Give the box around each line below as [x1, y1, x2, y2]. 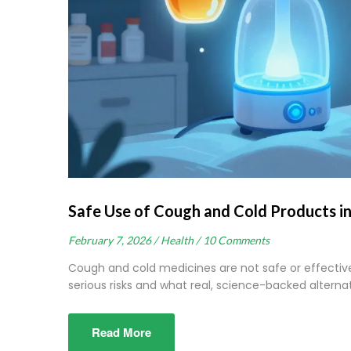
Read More [92, 323, 151, 341]
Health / [161, 233, 200, 247]
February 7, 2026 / [68, 233, 157, 247]
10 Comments [203, 233, 270, 247]
